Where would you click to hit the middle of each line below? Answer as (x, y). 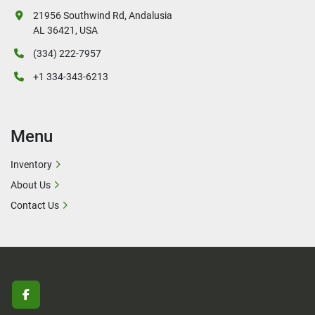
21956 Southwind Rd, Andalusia (103, 16)
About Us (31, 185)
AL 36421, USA (65, 31)
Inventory (31, 165)
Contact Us (35, 206)
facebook (48, 302)
